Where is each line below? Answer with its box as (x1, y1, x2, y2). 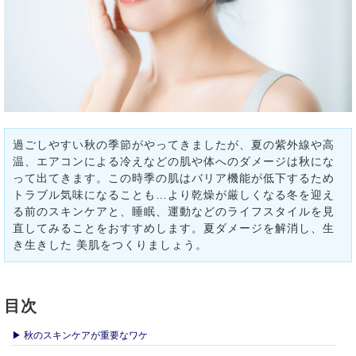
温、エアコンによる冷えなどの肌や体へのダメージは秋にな (13, 155, 335, 168)
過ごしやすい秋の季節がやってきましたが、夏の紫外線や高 (13, 138, 335, 151)
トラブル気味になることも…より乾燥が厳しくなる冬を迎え (13, 188, 335, 201)
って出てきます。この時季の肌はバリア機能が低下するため (13, 172, 335, 184)
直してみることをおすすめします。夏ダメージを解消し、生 (13, 222, 335, 234)
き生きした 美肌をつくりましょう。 (13, 238, 207, 251)
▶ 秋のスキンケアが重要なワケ (12, 330, 148, 341)
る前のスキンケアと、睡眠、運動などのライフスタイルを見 (13, 205, 335, 218)
